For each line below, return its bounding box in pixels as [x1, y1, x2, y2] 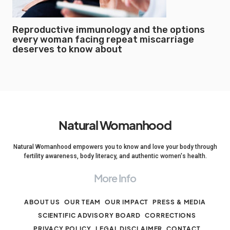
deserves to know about [12, 43, 122, 55]
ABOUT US [24, 198, 61, 206]
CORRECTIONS [145, 212, 197, 219]
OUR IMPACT [105, 198, 149, 206]
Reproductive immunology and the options [12, 24, 205, 35]
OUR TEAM [64, 198, 101, 206]
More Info [94, 171, 136, 184]
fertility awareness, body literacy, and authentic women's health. [23, 152, 207, 160]
